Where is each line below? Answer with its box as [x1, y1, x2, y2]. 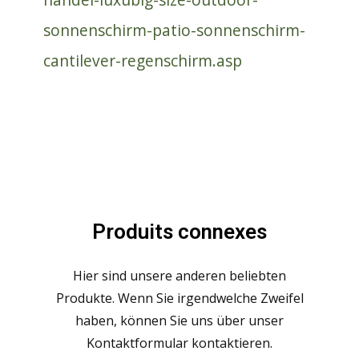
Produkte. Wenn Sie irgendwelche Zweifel [55, 288, 304, 307]
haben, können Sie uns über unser [75, 311, 284, 329]
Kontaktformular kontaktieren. [87, 333, 272, 352]
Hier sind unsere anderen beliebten [73, 266, 286, 284]
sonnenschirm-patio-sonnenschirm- [43, 18, 305, 41]
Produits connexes [92, 219, 267, 244]
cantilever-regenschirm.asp [43, 49, 242, 71]
